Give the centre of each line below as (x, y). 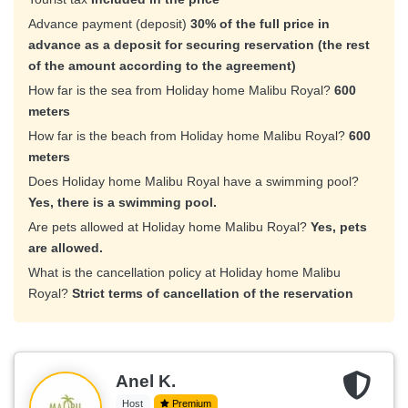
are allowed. (66, 248)
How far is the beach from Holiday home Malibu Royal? (189, 136)
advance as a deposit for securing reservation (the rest (199, 45)
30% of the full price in (260, 24)
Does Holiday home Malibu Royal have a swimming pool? (194, 182)
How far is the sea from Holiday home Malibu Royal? (181, 91)
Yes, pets (339, 227)
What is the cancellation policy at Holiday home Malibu (184, 273)
